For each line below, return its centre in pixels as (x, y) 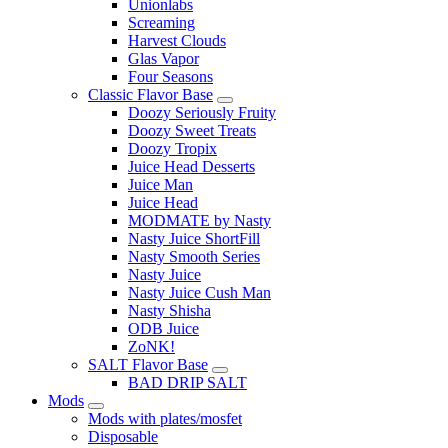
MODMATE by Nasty (199, 220)
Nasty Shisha (169, 310)
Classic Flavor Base (150, 94)
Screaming (161, 22)
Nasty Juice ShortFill (194, 238)
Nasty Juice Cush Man (199, 292)
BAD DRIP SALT (187, 382)
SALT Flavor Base (148, 364)
